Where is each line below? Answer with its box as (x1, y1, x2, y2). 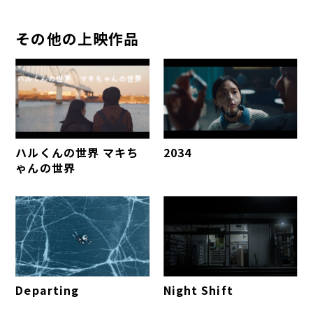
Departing (15, 281, 79, 298)
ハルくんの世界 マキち (15, 143, 138, 161)
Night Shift (163, 281, 233, 298)
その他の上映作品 (15, 27, 139, 49)
